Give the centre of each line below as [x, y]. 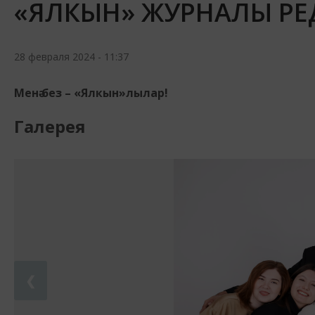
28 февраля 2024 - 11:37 [71, 56]
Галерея [50, 126]
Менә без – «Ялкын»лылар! [91, 92]
